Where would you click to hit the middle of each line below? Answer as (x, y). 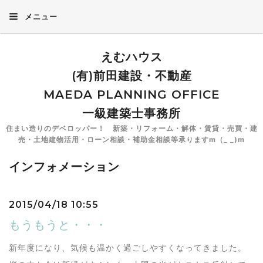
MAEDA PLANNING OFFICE (131, 95)
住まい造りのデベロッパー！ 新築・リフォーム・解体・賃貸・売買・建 (131, 128)
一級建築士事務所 (131, 113)
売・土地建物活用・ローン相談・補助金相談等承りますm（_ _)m (131, 139)
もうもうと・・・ (58, 225)
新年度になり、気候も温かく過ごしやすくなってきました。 (128, 247)
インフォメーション (64, 167)
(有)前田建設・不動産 (131, 76)
